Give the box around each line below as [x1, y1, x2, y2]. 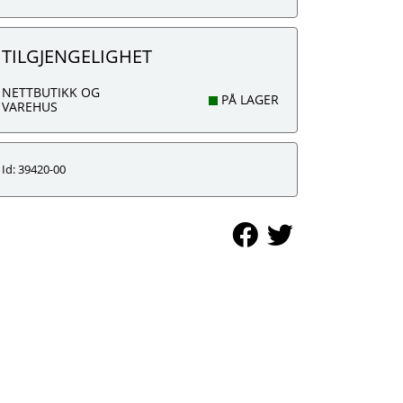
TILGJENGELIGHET [2, 44, 152, 68]
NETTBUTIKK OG [2, 84, 100, 101]
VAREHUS [2, 98, 58, 115]
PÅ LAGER [218, 91, 279, 108]
